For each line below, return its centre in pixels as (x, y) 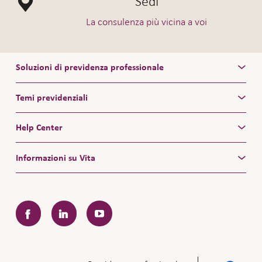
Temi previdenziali (51, 97)
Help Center (39, 128)
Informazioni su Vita (55, 158)
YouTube (107, 206)
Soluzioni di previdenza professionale (89, 68)
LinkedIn (72, 206)
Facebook (39, 206)
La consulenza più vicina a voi (147, 21)
